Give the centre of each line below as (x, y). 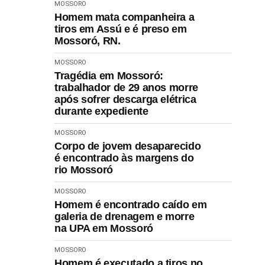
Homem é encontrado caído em (131, 204)
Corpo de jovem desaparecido (128, 146)
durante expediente (101, 111)
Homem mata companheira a (125, 17)
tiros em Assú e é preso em (121, 29)
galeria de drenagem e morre (125, 216)
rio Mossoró (84, 169)
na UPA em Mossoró (104, 228)
